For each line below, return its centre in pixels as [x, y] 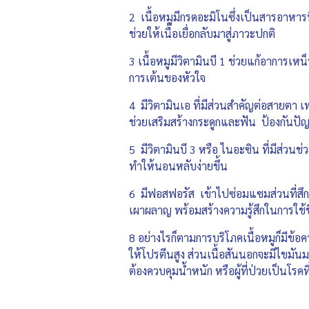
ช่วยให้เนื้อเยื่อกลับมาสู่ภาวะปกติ [202, 33]
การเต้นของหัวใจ [170, 77]
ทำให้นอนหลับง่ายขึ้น [178, 166]
